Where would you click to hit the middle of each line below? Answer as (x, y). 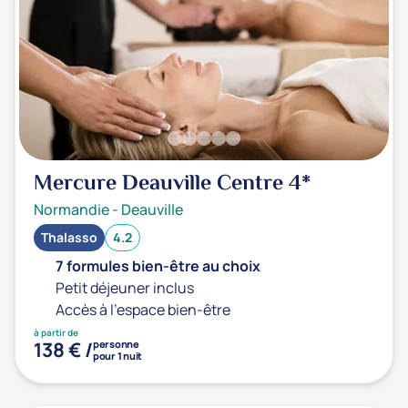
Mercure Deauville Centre (161, 184)
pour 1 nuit (117, 356)
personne (116, 344)
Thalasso (69, 237)
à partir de (56, 332)
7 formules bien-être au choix (158, 266)
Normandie (71, 209)
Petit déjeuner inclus (125, 288)
